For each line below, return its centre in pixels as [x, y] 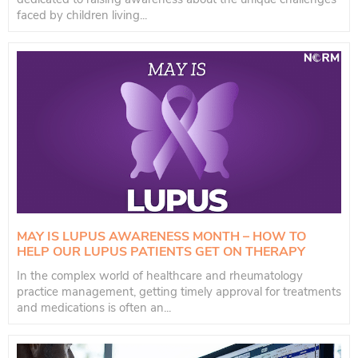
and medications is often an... [94, 307]
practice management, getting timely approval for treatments [179, 291]
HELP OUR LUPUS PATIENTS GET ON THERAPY [161, 251]
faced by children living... [82, 16]
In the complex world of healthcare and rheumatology [160, 275]
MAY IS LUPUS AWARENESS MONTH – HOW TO [161, 236]
